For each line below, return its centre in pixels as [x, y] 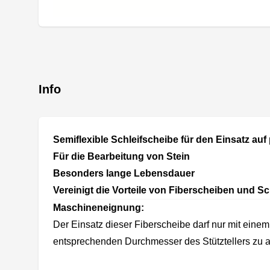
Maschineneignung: [99, 208]
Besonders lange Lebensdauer [124, 174]
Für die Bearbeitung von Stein [121, 157]
